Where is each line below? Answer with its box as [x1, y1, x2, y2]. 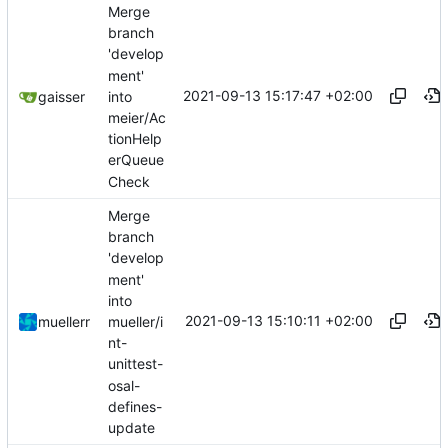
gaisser [38, 88, 85, 106]
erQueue [108, 151, 164, 169]
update [108, 419, 155, 437]
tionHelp [108, 130, 162, 148]
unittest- [108, 355, 163, 373]
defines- [108, 397, 162, 415]
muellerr [38, 313, 90, 331]
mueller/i [108, 313, 163, 331]
